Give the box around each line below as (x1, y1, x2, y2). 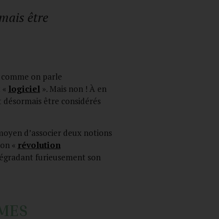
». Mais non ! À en (40, 83, 107, 95)
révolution (17, 139, 61, 151)
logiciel (8, 83, 40, 95)
